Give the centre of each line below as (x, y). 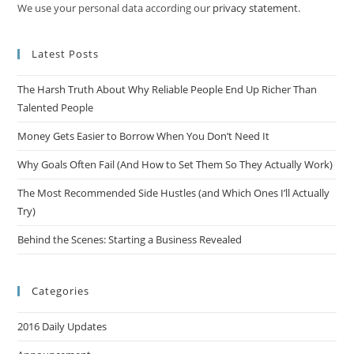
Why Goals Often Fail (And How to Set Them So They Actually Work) (175, 164)
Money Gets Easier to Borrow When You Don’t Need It (144, 136)
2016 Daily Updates (62, 326)
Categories (61, 291)
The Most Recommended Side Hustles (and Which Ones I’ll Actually (174, 193)
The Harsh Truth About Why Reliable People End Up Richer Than (168, 89)
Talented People (56, 107)
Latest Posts (66, 54)
